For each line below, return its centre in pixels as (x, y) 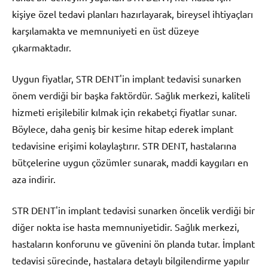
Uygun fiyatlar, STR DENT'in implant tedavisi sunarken (127, 79)
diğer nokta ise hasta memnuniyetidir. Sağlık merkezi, (126, 227)
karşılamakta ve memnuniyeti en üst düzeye (106, 31)
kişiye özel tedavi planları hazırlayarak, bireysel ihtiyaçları (133, 14)
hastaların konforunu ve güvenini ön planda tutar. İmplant (133, 244)
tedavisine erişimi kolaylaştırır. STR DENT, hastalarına (124, 146)
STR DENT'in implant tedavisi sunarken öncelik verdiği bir (133, 210)
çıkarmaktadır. (42, 48)
